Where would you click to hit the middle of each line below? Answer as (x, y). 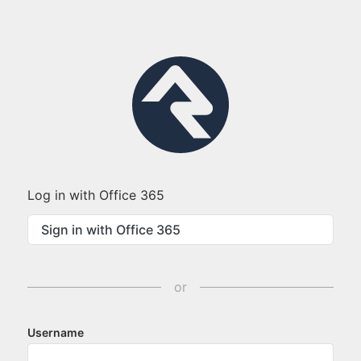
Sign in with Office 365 (111, 230)
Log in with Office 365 (96, 195)
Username (56, 332)
